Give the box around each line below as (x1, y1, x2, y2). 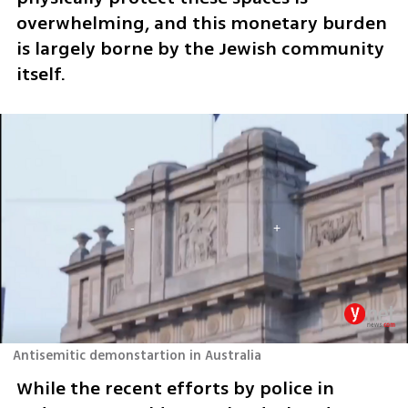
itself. (15, 60, 66, 87)
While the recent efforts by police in (15, 375, 334, 403)
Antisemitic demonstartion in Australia (13, 346, 261, 366)
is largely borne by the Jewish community (15, 35, 384, 62)
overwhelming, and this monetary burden (15, 9, 387, 36)
